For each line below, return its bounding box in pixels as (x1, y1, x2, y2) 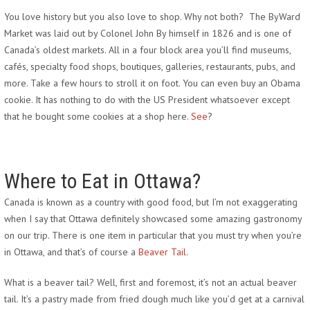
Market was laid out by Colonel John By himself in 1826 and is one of (4, 26, 291, 39)
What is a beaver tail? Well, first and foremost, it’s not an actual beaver (4, 275, 297, 289)
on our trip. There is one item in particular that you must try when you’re (4, 228, 302, 241)
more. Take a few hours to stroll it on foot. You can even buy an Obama (4, 76, 300, 89)
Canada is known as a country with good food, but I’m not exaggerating (4, 195, 298, 208)
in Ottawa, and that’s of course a (4, 245, 138, 258)
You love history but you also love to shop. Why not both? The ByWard (4, 10, 300, 23)
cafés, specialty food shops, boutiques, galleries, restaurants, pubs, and (4, 60, 295, 73)
